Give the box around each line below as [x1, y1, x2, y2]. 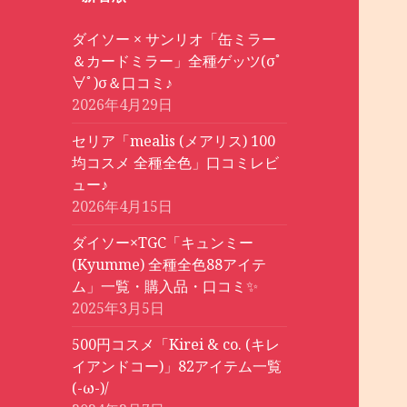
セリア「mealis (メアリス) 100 [72, 131, 276, 152]
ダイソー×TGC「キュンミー [72, 233, 254, 253]
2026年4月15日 [72, 196, 174, 217]
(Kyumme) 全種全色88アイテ [72, 254, 267, 275]
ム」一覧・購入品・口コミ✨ [72, 276, 259, 297]
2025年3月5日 [72, 298, 165, 319]
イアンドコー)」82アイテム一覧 [72, 356, 283, 377]
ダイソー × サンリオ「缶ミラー [72, 29, 277, 50]
